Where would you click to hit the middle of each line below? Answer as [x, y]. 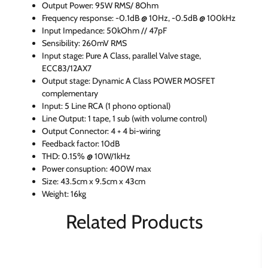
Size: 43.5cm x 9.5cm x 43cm [94, 182]
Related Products [134, 222]
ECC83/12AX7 [67, 68]
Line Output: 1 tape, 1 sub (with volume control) [124, 119]
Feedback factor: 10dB [81, 144]
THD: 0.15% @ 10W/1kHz [86, 156]
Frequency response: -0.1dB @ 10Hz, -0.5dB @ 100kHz [139, 18]
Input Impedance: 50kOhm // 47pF [104, 31]
